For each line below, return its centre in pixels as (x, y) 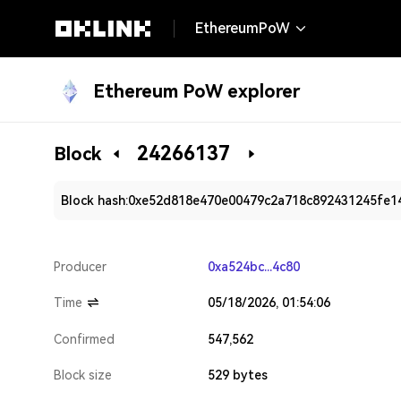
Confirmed (84, 339)
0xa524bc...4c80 (254, 267)
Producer (80, 267)
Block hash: (94, 200)
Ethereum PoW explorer (196, 91)
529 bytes (238, 375)
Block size (83, 375)
